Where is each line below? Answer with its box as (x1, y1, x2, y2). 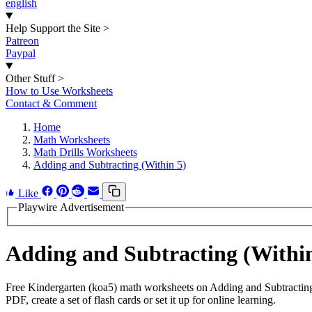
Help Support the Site (6, 22, 100, 34)
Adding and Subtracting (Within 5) (33, 159, 186, 171)
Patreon (6, 35, 39, 47)
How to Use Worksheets (6, 85, 113, 97)
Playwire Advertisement (18, 201, 124, 213)
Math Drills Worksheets (33, 146, 137, 158)
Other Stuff (6, 72, 55, 84)
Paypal (6, 47, 36, 59)
